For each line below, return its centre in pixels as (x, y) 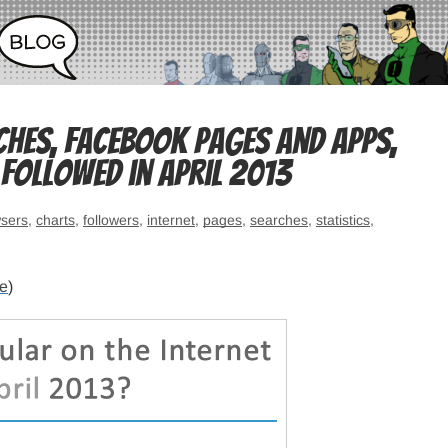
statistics (343, 220)
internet (171, 220)
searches (279, 220)
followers (111, 220)
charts (55, 220)
